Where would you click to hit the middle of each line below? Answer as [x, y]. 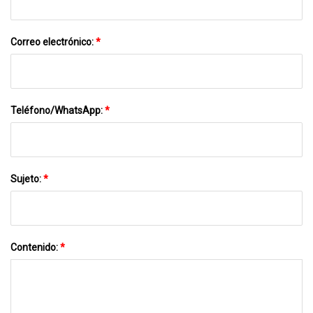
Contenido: [35, 247]
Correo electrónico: [53, 42]
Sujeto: [27, 179]
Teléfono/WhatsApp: [58, 110]
